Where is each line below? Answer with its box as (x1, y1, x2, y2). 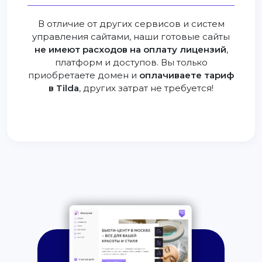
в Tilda (49, 82, 79, 94)
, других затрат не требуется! (79, 82, 213, 94)
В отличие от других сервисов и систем (37, 18, 225, 30)
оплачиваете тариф (139, 70, 234, 81)
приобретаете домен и (28, 70, 139, 81)
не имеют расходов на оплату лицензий (34, 44, 226, 56)
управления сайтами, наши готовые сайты (32, 31, 230, 43)
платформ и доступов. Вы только (54, 57, 208, 68)
